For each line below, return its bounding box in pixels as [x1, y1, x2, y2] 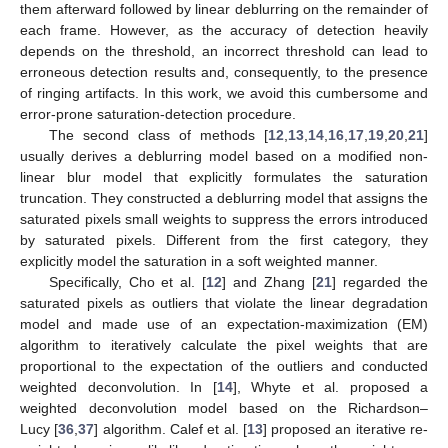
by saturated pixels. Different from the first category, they [20, 232, 428, 249]
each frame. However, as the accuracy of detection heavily [20, 22, 428, 39]
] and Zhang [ [222, 274, 317, 291]
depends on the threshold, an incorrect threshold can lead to [20, 43, 428, 60]
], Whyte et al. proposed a [232, 379, 428, 396]
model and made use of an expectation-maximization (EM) [20, 316, 428, 333]
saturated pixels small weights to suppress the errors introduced [20, 211, 428, 228]
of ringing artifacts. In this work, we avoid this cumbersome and [20, 85, 428, 102]
